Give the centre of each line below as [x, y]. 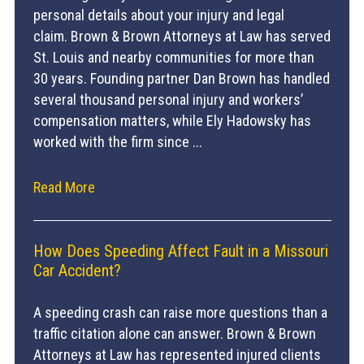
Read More [64, 188]
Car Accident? [77, 271]
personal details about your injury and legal [158, 15]
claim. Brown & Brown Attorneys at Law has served [182, 36]
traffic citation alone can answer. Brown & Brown [174, 334]
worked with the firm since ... [117, 141]
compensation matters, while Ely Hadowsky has [172, 120]
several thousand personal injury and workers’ [168, 99]
